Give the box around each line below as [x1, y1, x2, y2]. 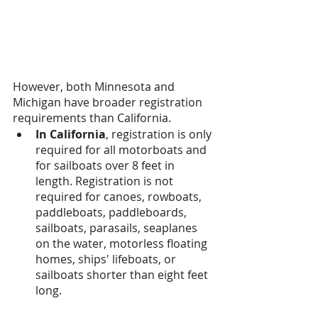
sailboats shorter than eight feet [35, 266, 211, 283]
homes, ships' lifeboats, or [35, 251, 179, 267]
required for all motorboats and [35, 141, 209, 158]
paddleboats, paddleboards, [35, 204, 190, 220]
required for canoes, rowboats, [35, 188, 204, 204]
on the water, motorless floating [35, 235, 210, 251]
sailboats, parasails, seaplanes [35, 219, 200, 236]
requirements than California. [13, 109, 171, 126]
